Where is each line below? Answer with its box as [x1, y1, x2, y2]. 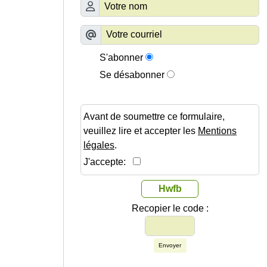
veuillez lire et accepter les [83, 126, 198, 136]
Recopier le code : [131, 203, 209, 214]
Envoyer [159, 242, 181, 249]
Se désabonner [100, 70, 164, 80]
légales [83, 140, 114, 151]
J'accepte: [83, 157, 133, 167]
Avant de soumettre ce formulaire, [83, 111, 225, 122]
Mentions [198, 126, 237, 136]
